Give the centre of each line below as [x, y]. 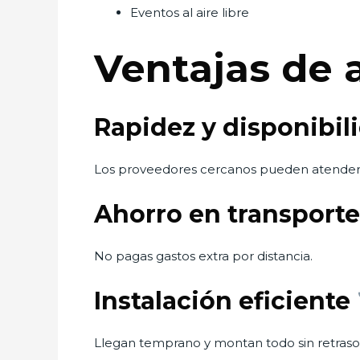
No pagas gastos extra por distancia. [203, 256]
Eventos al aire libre [190, 12]
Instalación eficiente [225, 301]
